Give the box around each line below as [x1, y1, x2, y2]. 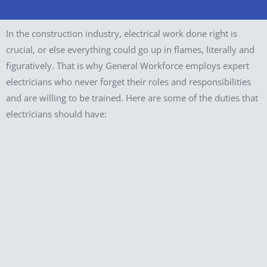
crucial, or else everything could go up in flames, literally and [6, 44, 254, 56]
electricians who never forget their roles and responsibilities [6, 76, 251, 88]
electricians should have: [6, 108, 107, 120]
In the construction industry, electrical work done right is [6, 27, 237, 40]
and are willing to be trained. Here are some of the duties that [6, 92, 258, 104]
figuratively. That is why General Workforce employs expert [6, 60, 249, 72]
